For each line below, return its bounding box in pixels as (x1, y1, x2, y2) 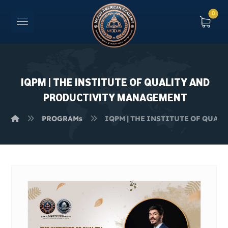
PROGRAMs (42, 114, 83, 123)
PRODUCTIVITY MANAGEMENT (43, 88, 187, 106)
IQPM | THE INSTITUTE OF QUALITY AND (20, 73, 210, 91)
